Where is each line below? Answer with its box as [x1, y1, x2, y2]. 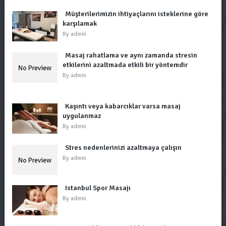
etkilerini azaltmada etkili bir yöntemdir [62, 61, 188, 69]
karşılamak [62, 19, 97, 28]
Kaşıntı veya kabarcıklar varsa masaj [65, 102, 181, 110]
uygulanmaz [62, 111, 101, 120]
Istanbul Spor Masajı [65, 184, 131, 192]
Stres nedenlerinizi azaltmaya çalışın [65, 143, 182, 152]
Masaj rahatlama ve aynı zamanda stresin [65, 51, 197, 60]
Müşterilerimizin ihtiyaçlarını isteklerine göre [65, 10, 208, 18]
